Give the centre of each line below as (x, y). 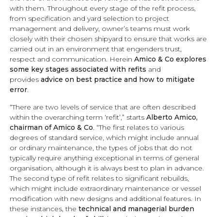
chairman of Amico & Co (51, 127)
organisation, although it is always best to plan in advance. (107, 168)
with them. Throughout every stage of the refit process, (103, 8)
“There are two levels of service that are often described (103, 107)
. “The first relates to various (139, 127)
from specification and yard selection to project (89, 18)
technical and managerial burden (136, 209)
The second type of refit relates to (67, 178)
